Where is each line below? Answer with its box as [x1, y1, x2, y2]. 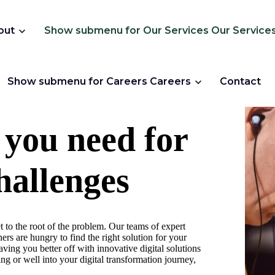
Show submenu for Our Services [44, 25, 209, 36]
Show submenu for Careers [7, 76, 147, 87]
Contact [220, 76, 261, 87]
